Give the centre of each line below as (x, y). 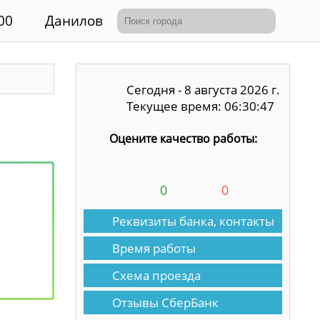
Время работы (154, 248)
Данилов (74, 21)
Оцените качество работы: (183, 139)
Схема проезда (156, 275)
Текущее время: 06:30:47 (200, 106)
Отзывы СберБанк (165, 302)
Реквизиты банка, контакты (193, 221)
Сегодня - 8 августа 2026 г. (203, 89)
